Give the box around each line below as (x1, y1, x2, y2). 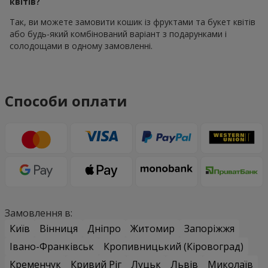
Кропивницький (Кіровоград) (103, 240, 243, 254)
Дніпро (87, 222, 121, 236)
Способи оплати (5, 91, 127, 111)
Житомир (130, 222, 175, 236)
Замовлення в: (5, 206, 72, 220)
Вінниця (39, 222, 78, 236)
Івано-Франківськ (10, 240, 94, 254)
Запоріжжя (184, 222, 234, 236)
